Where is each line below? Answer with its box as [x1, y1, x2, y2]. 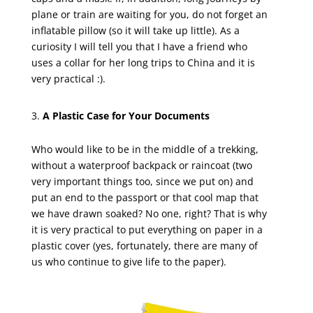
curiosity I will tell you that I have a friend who [31, 39, 247, 53]
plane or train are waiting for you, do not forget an [31, 7, 268, 21]
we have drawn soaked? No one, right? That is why [31, 206, 267, 220]
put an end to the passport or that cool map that [31, 190, 259, 204]
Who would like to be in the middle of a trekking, [31, 142, 259, 156]
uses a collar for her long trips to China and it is [31, 55, 255, 69]
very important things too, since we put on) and [31, 174, 254, 188]
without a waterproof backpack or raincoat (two [31, 158, 252, 172]
